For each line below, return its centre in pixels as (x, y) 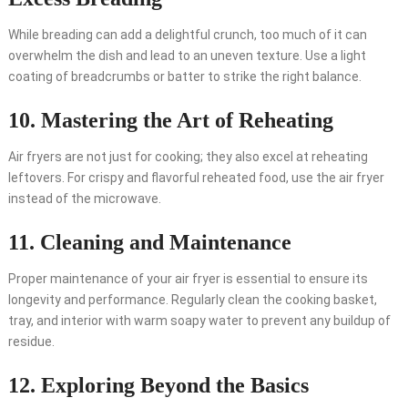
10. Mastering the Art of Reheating (170, 121)
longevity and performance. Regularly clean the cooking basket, (192, 300)
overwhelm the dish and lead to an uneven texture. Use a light (187, 56)
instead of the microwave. (84, 199)
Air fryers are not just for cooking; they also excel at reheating (188, 157)
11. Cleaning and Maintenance (149, 243)
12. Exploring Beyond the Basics (158, 386)
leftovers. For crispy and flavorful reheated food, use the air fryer (196, 178)
